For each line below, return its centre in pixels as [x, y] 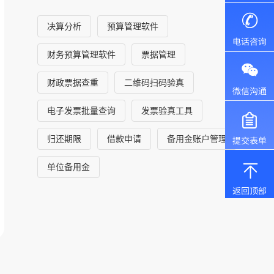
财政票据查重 [73, 82]
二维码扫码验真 [154, 82]
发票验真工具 [167, 110]
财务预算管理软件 [82, 54]
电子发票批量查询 [82, 110]
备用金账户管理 [197, 139]
